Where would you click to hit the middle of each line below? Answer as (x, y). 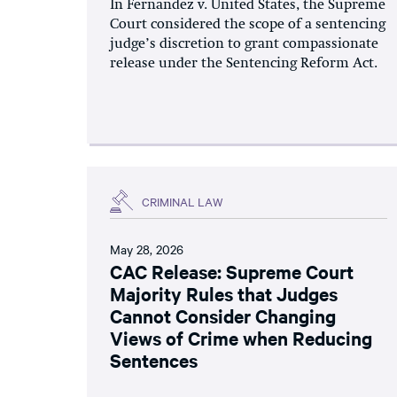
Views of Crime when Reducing (241, 338)
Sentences (154, 360)
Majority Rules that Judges (224, 293)
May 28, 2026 (147, 249)
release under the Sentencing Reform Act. (244, 64)
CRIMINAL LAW (183, 201)
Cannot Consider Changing (223, 315)
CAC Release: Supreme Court (232, 271)
